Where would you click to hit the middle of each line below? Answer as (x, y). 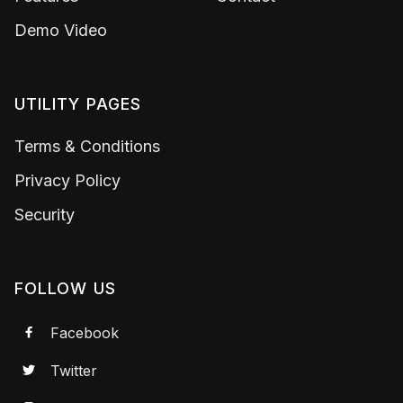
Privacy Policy (67, 180)
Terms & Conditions (87, 146)
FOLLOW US (65, 288)
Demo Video (61, 30)
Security (45, 214)
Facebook (85, 332)
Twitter (74, 370)
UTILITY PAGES (78, 103)
